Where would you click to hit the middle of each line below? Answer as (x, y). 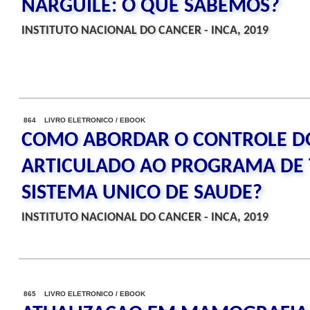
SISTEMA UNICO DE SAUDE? (142, 193)
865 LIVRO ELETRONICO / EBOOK (84, 294)
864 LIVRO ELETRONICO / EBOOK (84, 120)
